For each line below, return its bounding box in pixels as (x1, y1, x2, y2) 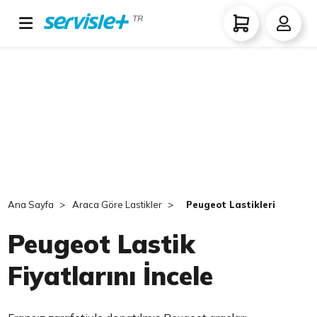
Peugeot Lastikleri (186, 199, 276, 210)
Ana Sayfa (8, 199, 54, 210)
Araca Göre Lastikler (72, 199, 163, 210)
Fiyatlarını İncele (8, 260, 214, 292)
